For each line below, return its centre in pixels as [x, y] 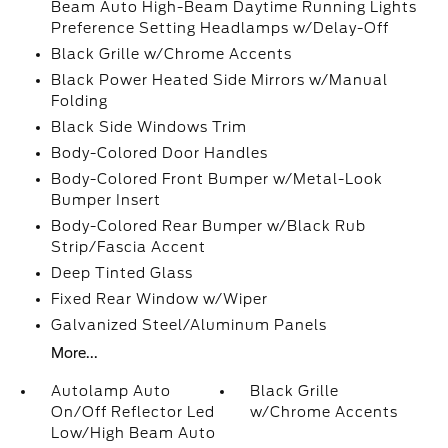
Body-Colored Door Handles [159, 153]
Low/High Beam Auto [133, 433]
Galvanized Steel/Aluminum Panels [188, 325]
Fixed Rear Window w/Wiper [159, 299]
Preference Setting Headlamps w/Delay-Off [219, 28]
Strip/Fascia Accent [128, 247]
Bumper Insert [105, 200]
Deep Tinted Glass [121, 273]
